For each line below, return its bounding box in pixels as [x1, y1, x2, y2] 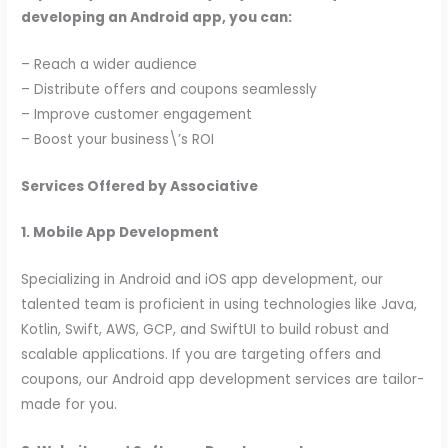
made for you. [21, 395, 118, 415]
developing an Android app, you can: [21, 7, 293, 27]
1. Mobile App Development [21, 223, 220, 243]
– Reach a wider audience [21, 54, 198, 74]
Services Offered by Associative [21, 176, 259, 196]
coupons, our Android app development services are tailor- [21, 370, 425, 390]
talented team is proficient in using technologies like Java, [21, 295, 418, 315]
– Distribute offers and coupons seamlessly [21, 79, 318, 99]
